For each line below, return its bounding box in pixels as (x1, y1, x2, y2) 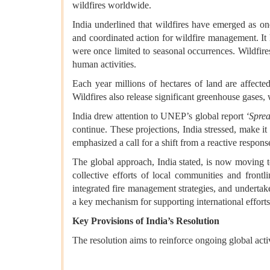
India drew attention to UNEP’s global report (72, 111, 246, 122)
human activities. (72, 59, 136, 70)
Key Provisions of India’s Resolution (72, 216, 219, 227)
